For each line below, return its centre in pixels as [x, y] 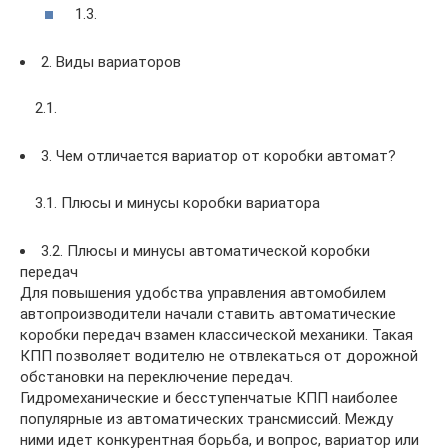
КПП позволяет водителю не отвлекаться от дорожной [219, 355]
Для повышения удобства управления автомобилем [203, 292]
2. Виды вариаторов [111, 61]
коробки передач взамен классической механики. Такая [216, 334]
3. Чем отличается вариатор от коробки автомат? [218, 156]
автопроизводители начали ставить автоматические [208, 313]
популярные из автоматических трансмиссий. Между [206, 418]
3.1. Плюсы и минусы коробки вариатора [177, 202]
